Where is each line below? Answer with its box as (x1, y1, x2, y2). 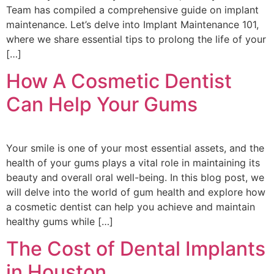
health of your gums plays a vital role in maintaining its (6, 157, 260, 169)
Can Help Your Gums (6, 92, 198, 117)
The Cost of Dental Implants (6, 237, 265, 261)
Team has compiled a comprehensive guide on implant (6, 3, 259, 16)
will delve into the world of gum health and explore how (6, 186, 265, 199)
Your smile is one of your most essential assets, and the (6, 142, 264, 155)
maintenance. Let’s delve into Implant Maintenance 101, (6, 18, 259, 31)
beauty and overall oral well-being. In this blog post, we (6, 171, 264, 184)
